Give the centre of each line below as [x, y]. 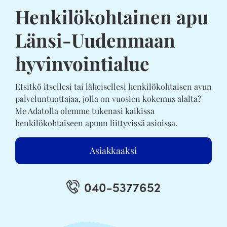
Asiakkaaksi [113, 150]
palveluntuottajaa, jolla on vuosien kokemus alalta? [108, 99]
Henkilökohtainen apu [111, 17]
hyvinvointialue [82, 63]
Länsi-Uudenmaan [95, 40]
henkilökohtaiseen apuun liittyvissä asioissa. [96, 123]
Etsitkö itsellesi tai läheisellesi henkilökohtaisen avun [113, 87]
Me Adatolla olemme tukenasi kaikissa [85, 111]
